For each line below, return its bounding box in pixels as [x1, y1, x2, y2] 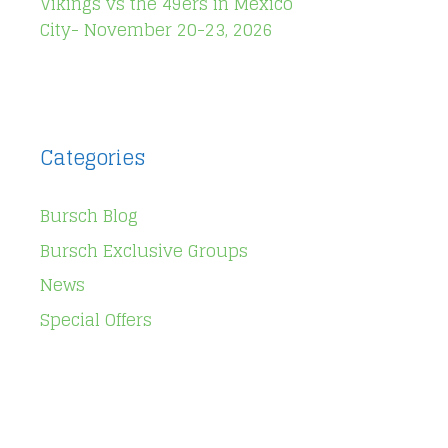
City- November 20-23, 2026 [40, 14, 273, 45]
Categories [40, 140, 146, 176]
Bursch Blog [40, 200, 138, 231]
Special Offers [40, 303, 152, 335]
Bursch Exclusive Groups [40, 234, 248, 266]
